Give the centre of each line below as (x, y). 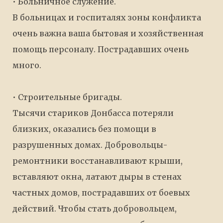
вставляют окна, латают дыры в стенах (97, 177)
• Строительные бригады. (67, 97)
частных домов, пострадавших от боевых (101, 193)
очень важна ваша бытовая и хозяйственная (108, 33)
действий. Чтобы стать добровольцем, (95, 209)
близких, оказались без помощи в (84, 129)
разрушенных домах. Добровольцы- (90, 145)
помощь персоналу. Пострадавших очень (101, 49)
